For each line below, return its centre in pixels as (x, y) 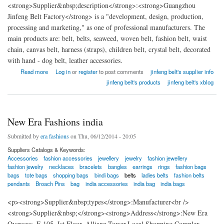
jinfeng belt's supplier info (182, 72)
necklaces (62, 167)
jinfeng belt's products (133, 82)
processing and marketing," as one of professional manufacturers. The (106, 27)
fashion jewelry (25, 167)
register (88, 72)
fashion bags (191, 167)
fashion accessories (68, 158)
